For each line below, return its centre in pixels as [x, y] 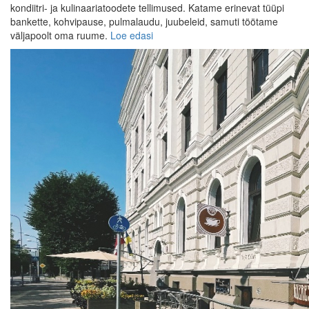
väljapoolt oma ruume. [60, 36]
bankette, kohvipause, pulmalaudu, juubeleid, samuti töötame [144, 22]
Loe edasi [132, 36]
